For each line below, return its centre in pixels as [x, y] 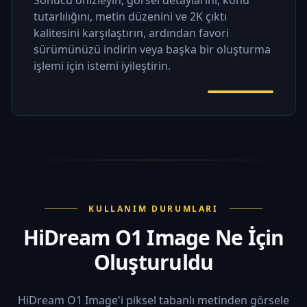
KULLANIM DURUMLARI [153, 208]
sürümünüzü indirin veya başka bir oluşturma [152, 49]
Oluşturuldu [153, 262]
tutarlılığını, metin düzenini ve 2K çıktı [130, 16]
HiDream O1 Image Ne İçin [153, 237]
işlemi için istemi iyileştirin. [102, 65]
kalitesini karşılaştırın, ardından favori [131, 33]
